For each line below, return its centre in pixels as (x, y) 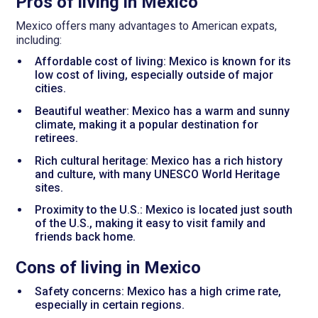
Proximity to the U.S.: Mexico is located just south (163, 210)
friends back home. (85, 237)
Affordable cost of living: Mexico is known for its (163, 61)
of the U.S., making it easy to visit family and (150, 224)
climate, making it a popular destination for (146, 124)
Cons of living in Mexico (109, 268)
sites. (49, 187)
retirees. (56, 138)
